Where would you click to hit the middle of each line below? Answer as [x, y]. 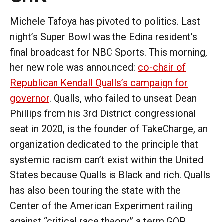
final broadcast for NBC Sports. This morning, [109, 52]
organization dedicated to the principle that [104, 144]
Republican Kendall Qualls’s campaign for [99, 83]
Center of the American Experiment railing [101, 205]
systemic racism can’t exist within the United [107, 159]
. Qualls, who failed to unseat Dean [123, 98]
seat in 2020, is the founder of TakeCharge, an [109, 129]
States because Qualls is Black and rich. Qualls [110, 175]
